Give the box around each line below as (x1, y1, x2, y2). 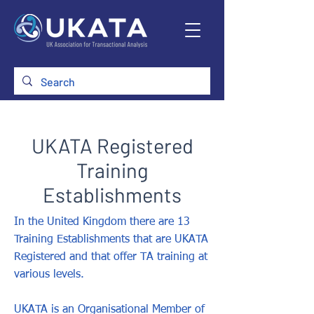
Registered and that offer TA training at (14, 252, 207, 263)
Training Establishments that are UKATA (14, 234, 208, 245)
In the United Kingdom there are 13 (14, 217, 190, 228)
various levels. (14, 269, 84, 280)
